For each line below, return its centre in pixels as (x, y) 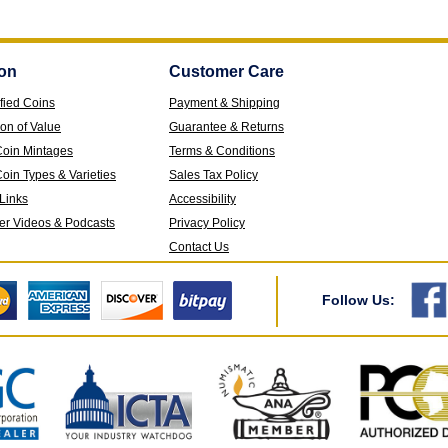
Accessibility (202, 199)
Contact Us (199, 247)
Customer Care (226, 71)
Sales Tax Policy (213, 175)
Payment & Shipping (224, 103)
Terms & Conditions (222, 151)
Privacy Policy (207, 223)
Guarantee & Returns (226, 127)
